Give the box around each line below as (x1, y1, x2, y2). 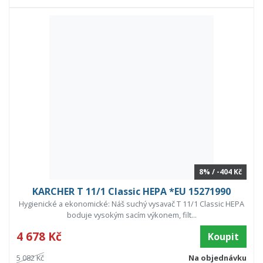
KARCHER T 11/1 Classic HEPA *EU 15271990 (32, 184, 231, 198)
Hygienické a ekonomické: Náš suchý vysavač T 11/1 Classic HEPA (19, 198, 244, 209)
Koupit (208, 230, 239, 243)
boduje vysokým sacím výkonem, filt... (66, 209, 197, 220)
